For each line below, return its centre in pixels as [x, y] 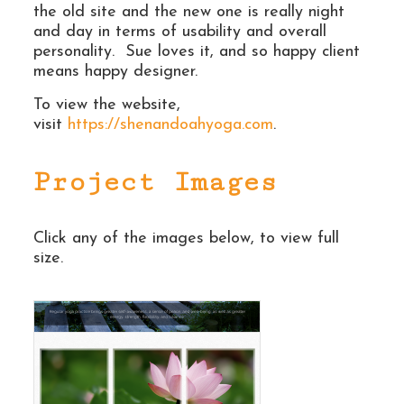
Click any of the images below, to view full [186, 238]
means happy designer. [115, 71]
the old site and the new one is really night [188, 12]
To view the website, [106, 105]
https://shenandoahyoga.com [170, 124]
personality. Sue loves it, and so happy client [196, 51]
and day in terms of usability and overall [179, 32]
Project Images [155, 182]
